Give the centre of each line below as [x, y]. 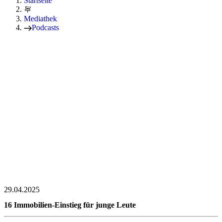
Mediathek [40, 19]
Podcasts [45, 28]
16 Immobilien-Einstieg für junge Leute [70, 205]
